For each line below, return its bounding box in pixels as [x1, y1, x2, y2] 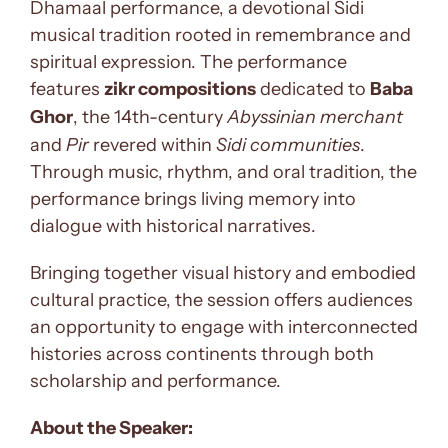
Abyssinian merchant [227, 105, 403, 128]
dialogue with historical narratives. [30, 214, 316, 237]
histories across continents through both [30, 342, 374, 365]
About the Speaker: [30, 416, 193, 440]
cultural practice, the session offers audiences [30, 288, 413, 311]
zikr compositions [104, 77, 256, 101]
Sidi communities [216, 133, 360, 156]
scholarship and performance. [30, 369, 281, 392]
